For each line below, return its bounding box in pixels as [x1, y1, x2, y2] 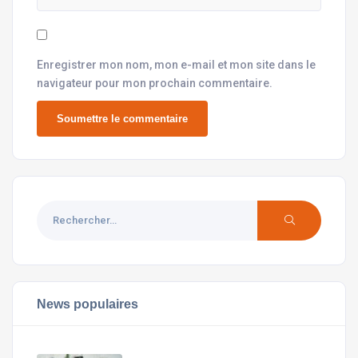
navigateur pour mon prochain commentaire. [37, 76, 272, 89]
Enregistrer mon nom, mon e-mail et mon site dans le [37, 58, 316, 71]
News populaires [37, 296, 138, 311]
